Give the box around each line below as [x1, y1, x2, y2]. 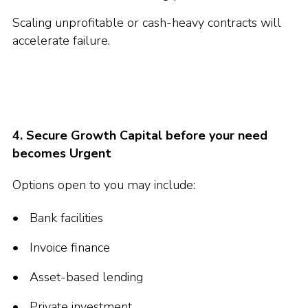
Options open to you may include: [12, 177, 195, 193]
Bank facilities [30, 210, 103, 226]
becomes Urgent [12, 145, 111, 162]
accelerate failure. [12, 32, 110, 49]
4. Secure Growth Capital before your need [12, 127, 267, 144]
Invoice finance [30, 239, 110, 256]
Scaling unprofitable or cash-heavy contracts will [12, 14, 281, 31]
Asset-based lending [30, 269, 143, 285]
